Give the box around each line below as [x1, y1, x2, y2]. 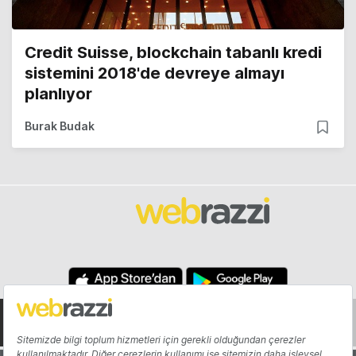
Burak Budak [25, 119, 95, 133]
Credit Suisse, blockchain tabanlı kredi [25, 43, 322, 63]
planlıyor [25, 84, 92, 104]
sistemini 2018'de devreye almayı [25, 64, 284, 83]
